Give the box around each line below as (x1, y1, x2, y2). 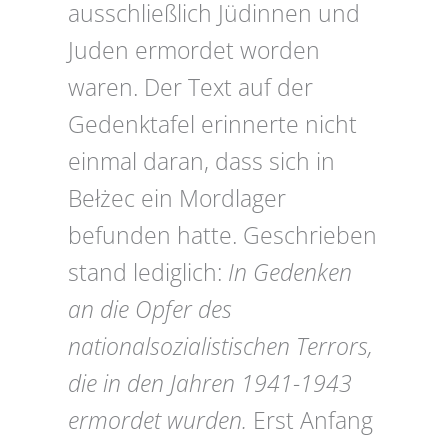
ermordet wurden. (68, 405, 247, 437)
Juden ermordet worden (68, 35, 320, 67)
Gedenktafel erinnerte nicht (68, 109, 357, 141)
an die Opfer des (68, 294, 232, 326)
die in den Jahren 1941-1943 (68, 368, 352, 400)
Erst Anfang (247, 405, 373, 437)
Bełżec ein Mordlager (68, 183, 286, 215)
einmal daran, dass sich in (68, 146, 335, 178)
